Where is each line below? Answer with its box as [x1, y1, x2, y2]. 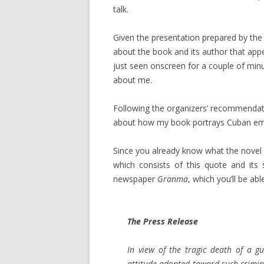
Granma [157, 173, 188, 184]
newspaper [113, 173, 157, 184]
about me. [113, 74, 152, 85]
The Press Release [127, 215, 198, 227]
